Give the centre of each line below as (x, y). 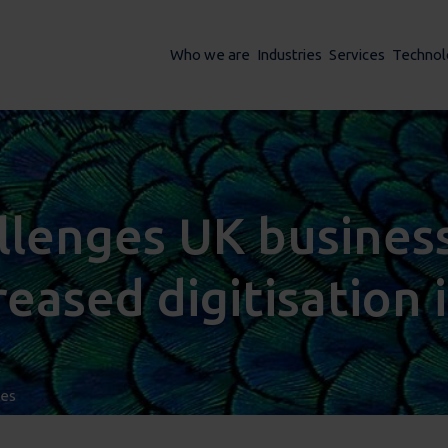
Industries (289, 54)
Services (356, 54)
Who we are (210, 54)
